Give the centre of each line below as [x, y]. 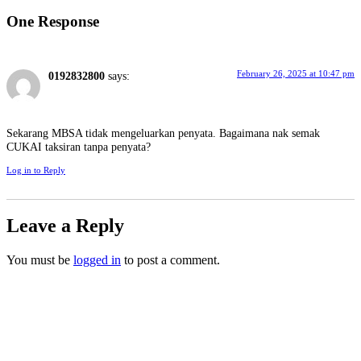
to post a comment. [170, 260]
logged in [97, 260]
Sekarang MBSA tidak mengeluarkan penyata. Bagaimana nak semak [163, 133]
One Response [53, 21]
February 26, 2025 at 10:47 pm [296, 74]
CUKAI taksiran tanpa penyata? [79, 147]
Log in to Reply [36, 170]
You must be [40, 260]
